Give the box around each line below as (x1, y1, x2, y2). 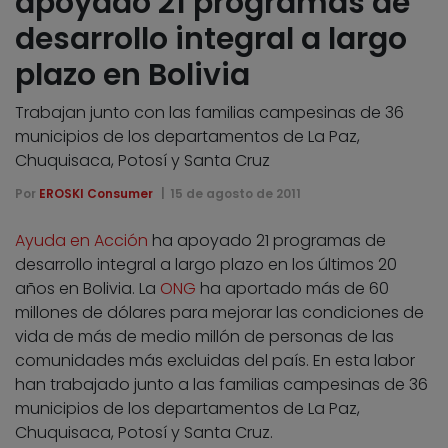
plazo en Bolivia (15, 53, 250, 96)
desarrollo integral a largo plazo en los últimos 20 (15, 252, 397, 276)
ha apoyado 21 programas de (148, 228, 386, 252)
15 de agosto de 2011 (169, 184, 301, 202)
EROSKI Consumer (39, 184, 153, 202)
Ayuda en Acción (15, 228, 148, 252)
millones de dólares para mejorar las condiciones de (15, 300, 424, 324)
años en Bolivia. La (15, 276, 160, 300)
